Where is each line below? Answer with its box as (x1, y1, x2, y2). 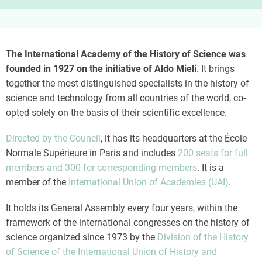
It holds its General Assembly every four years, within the (6, 202, 237, 214)
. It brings (196, 63, 235, 74)
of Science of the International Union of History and (6, 246, 217, 258)
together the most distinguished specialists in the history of (6, 78, 249, 89)
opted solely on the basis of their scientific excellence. (6, 107, 227, 118)
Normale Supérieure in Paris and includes (6, 147, 178, 159)
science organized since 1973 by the (6, 232, 157, 243)
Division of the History (157, 232, 249, 243)
